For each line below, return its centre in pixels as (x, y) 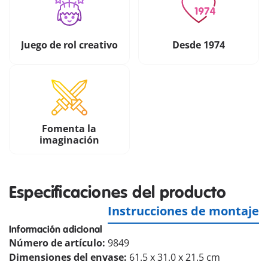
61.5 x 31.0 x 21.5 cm (175, 258)
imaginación (69, 140)
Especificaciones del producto (118, 193)
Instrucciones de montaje (183, 211)
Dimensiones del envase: (69, 258)
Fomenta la (69, 129)
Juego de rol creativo (69, 45)
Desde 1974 (198, 45)
